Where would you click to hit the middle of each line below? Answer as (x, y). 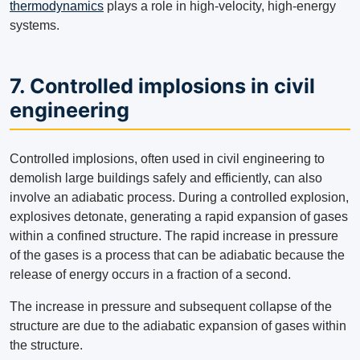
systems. (35, 26)
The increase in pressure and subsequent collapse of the (171, 307)
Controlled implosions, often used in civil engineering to (167, 159)
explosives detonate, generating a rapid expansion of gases (179, 217)
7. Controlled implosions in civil (162, 86)
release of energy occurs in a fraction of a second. (150, 275)
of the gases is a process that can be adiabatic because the (177, 256)
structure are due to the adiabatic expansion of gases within (178, 326)
